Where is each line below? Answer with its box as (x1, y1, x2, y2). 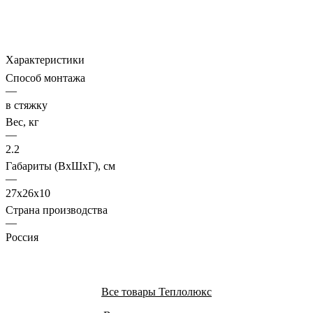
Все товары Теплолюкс (101, 286, 212, 298)
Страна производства (6, 204, 108, 217)
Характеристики (6, 54, 85, 66)
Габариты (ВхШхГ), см (6, 160, 115, 173)
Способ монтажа (6, 72, 85, 85)
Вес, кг (6, 116, 39, 129)
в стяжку (6, 99, 48, 112)
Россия (6, 231, 38, 244)
